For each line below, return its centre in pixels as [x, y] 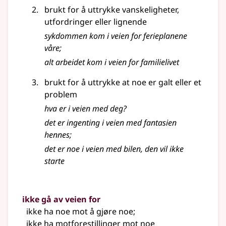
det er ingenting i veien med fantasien [110, 123]
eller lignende [121, 22]
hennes [57, 135]
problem [61, 95]
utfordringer [70, 22]
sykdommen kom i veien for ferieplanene [116, 36]
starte [54, 161]
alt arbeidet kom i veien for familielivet [112, 62]
